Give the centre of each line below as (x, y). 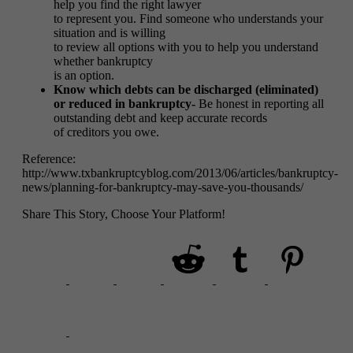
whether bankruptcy (103, 61)
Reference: (49, 158)
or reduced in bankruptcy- (124, 103)
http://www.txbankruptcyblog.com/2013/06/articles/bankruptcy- (180, 173)
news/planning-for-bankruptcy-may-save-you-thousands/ (163, 187)
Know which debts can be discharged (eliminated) (186, 89)
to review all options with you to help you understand (186, 46)
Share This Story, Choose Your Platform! (124, 214)
